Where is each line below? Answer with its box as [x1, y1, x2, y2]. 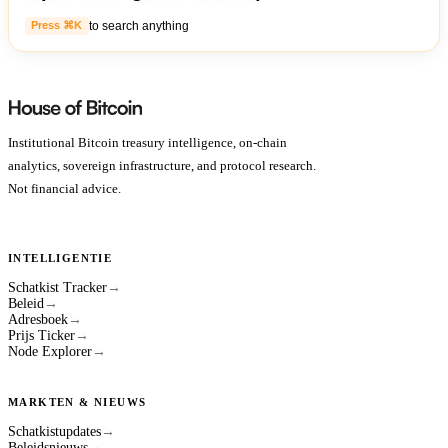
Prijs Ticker [8, 327, 75, 343]
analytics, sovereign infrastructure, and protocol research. [8, 157, 316, 173]
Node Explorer [8, 343, 92, 359]
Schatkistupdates [8, 423, 101, 439]
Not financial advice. [8, 180, 121, 196]
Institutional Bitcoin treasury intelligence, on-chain [8, 134, 287, 150]
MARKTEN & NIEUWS [8, 395, 147, 408]
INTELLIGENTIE [8, 251, 113, 264]
